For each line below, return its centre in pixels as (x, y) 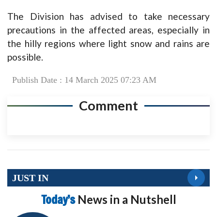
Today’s (59, 200)
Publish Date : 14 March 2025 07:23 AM (84, 80)
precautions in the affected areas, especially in (108, 30)
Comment (108, 106)
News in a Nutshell (127, 200)
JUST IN (30, 178)
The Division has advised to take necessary (108, 16)
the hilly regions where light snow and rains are (108, 44)
